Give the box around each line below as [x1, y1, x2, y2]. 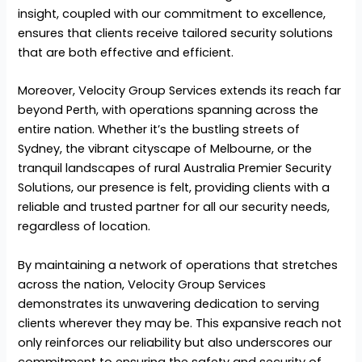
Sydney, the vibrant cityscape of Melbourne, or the [18, 141, 313, 158]
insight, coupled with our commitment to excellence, [18, 6, 326, 23]
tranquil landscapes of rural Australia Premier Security [18, 160, 332, 177]
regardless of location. [18, 218, 151, 235]
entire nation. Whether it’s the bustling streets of [18, 121, 301, 138]
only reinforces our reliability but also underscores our [18, 334, 333, 351]
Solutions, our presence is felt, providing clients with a [18, 179, 330, 196]
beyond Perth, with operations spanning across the [18, 102, 319, 119]
